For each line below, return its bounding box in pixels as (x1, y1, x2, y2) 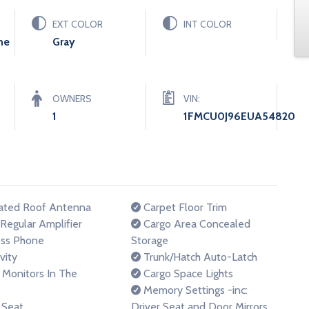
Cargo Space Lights (141, 267, 233, 280)
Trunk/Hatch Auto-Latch (141, 250, 257, 263)
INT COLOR (183, 18, 232, 30)
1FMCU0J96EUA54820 (183, 110, 295, 123)
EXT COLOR (52, 18, 103, 30)
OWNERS (52, 92, 92, 105)
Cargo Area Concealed (141, 217, 250, 230)
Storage (131, 234, 168, 247)
